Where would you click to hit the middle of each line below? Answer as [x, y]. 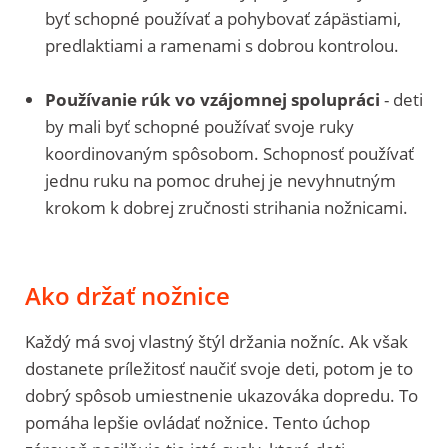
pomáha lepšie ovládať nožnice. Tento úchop [197, 422]
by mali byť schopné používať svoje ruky [199, 126]
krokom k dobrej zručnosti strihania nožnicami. [228, 207]
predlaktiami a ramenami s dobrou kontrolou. [222, 45]
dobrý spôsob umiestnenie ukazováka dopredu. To [221, 395]
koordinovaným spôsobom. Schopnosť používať [229, 153]
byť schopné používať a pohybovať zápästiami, [223, 18]
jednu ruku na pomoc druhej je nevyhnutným [220, 180]
